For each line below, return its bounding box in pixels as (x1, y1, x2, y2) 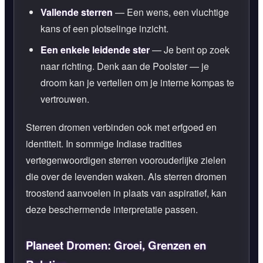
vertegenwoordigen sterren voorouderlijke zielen (26, 153, 226, 167)
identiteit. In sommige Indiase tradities (26, 136, 182, 150)
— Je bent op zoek (150, 42, 230, 56)
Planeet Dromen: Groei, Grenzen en (26, 237, 206, 253)
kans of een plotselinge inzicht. (41, 21, 168, 35)
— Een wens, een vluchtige (113, 5, 229, 19)
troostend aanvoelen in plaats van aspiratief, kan (26, 186, 227, 200)
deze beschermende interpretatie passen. (26, 202, 198, 216)
